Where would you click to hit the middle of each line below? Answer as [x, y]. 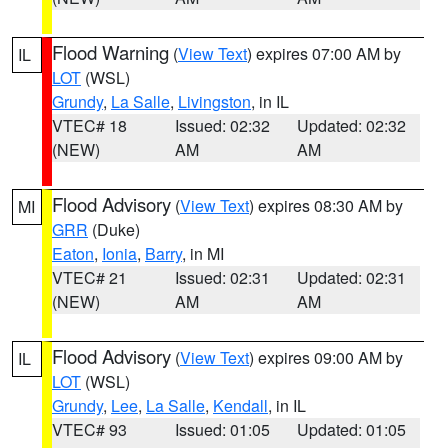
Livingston [214, 101]
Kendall [240, 405]
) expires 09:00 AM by [326, 357]
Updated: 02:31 [352, 277]
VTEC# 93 [89, 429]
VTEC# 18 [89, 125]
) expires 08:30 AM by [326, 205]
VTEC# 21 [89, 277]
